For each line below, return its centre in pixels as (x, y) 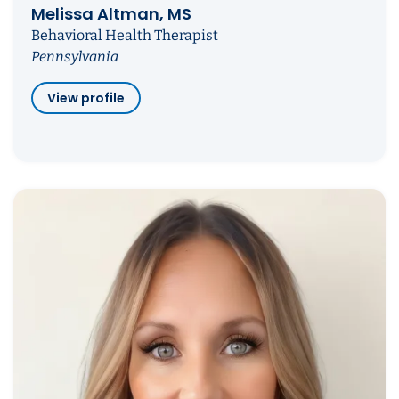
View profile (86, 98)
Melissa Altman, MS (111, 13)
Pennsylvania (75, 56)
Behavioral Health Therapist (125, 35)
